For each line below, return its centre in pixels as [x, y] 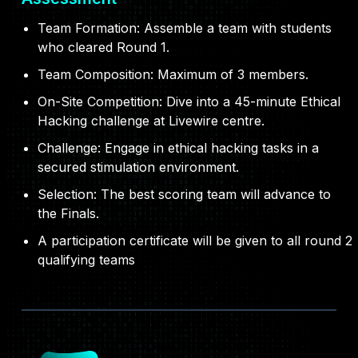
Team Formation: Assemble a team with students [185, 28]
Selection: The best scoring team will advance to [184, 195]
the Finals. [68, 214]
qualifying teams [86, 260]
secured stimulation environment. [138, 167]
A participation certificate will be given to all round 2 [195, 241]
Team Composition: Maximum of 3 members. [173, 75]
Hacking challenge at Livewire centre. [151, 121]
